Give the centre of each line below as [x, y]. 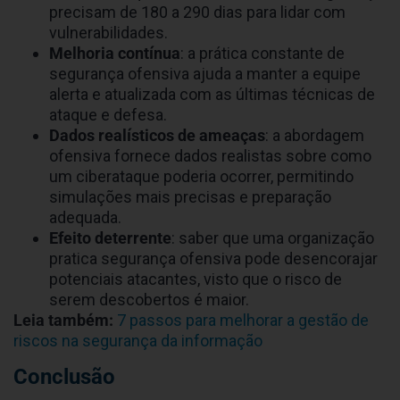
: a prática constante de [262, 54]
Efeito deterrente [110, 238]
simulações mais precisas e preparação [190, 197]
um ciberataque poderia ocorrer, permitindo [201, 177]
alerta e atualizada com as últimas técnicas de [212, 95]
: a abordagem [315, 136]
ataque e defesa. [108, 115]
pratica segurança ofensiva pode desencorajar [213, 259]
